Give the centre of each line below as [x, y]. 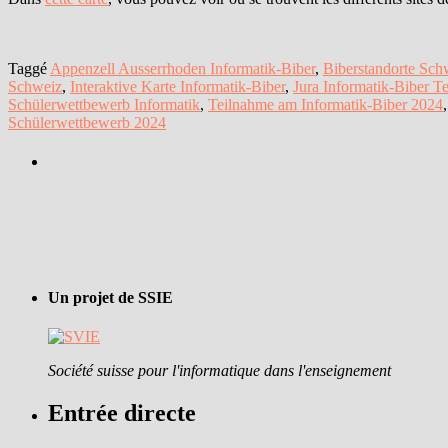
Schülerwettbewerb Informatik [104, 104]
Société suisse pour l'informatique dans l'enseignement [219, 371]
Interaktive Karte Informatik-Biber [177, 86]
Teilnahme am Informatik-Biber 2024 [325, 104]
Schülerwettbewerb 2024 [87, 122]
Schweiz [35, 86]
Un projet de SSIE [110, 297]
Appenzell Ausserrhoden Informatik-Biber [182, 68]
